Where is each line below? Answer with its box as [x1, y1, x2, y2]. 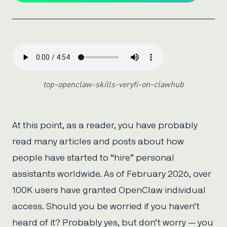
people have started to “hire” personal [12, 154, 174, 163]
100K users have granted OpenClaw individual [12, 186, 206, 196]
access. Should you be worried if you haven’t [12, 202, 200, 212]
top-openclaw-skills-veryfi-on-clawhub [43, 79, 184, 90]
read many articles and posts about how [12, 137, 184, 147]
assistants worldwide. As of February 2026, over [12, 170, 211, 179]
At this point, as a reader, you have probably [12, 121, 198, 131]
